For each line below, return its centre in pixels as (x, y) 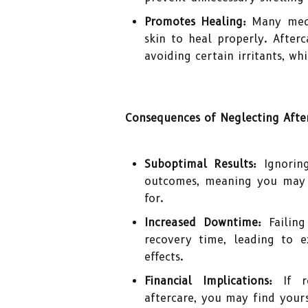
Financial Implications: (208, 281)
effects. (164, 257)
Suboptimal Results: (201, 164)
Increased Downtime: (203, 222)
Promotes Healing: (195, 22)
